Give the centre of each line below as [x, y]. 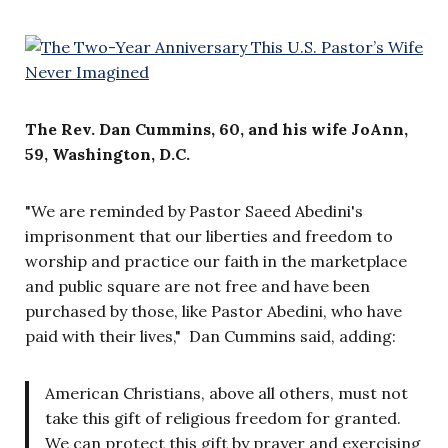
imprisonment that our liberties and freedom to [209, 235]
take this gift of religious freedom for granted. [223, 417]
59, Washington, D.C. [107, 153]
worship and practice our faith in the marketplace [216, 260]
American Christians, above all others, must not [226, 392]
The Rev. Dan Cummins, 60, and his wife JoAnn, [216, 128]
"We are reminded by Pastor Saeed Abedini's [194, 210]
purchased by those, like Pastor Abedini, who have [213, 310]
